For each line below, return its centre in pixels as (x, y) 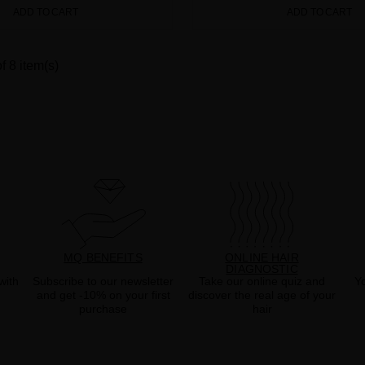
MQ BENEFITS (103, 257)
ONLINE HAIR (262, 257)
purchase (103, 308)
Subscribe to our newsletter (103, 281)
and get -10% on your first (103, 295)
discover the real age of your (262, 295)
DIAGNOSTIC (262, 268)
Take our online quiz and (262, 281)
